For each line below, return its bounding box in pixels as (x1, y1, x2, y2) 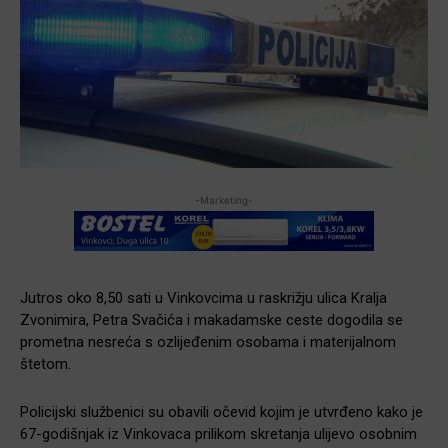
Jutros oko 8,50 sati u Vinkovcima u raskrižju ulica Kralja (20, 288, 387, 307)
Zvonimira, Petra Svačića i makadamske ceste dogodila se (20, 310, 403, 329)
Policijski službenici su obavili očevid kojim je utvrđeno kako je (20, 402, 423, 421)
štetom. (20, 354, 71, 373)
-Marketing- (195, 193, 253, 206)
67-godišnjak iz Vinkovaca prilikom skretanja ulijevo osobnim (20, 424, 417, 443)
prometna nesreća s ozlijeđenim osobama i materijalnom (20, 332, 396, 351)
